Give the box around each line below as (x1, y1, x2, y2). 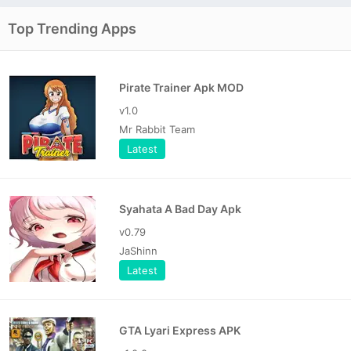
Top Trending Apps (8, 20, 136, 38)
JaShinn (119, 244, 157, 258)
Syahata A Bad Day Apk (119, 202, 241, 216)
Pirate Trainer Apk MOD (119, 81, 244, 95)
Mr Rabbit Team (119, 123, 195, 136)
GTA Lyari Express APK (119, 324, 241, 338)
